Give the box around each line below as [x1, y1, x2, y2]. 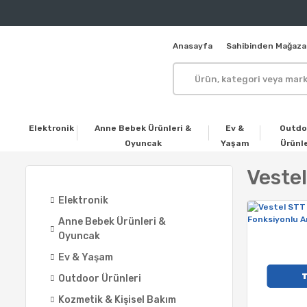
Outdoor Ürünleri [58, 273, 141, 284]
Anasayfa [173, 41, 212, 51]
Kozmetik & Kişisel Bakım [58, 294, 176, 306]
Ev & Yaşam [58, 251, 113, 263]
